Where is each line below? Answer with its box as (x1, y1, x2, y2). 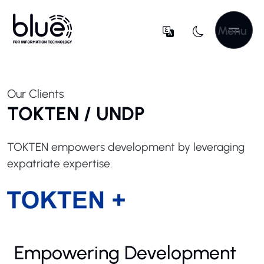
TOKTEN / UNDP (7, 103, 145, 125)
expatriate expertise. (7, 157, 112, 170)
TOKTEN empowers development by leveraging (7, 140, 245, 154)
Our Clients (7, 87, 64, 101)
